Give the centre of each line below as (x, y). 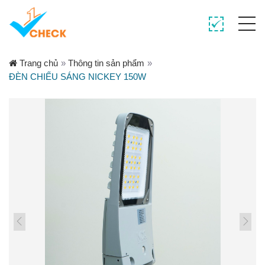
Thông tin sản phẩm (106, 63)
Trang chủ (38, 63)
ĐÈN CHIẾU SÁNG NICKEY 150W (77, 77)
